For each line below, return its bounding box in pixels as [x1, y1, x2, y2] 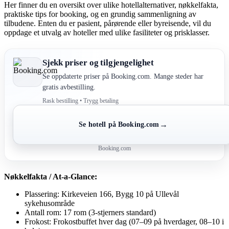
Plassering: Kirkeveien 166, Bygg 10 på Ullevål [25, 189, 179, 198]
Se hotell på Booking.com [79, 120, 159, 128]
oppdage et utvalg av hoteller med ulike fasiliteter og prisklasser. [4, 28, 210, 37]
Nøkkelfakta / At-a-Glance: [4, 172, 97, 181]
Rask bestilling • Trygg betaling [42, 97, 119, 104]
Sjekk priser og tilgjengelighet [42, 57, 154, 67]
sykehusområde [25, 198, 75, 208]
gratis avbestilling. [42, 83, 96, 91]
